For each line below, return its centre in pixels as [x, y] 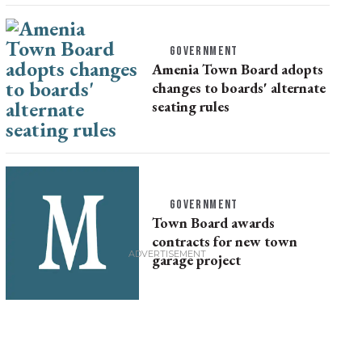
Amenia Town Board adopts [237, 69]
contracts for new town [224, 241]
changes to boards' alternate [238, 87]
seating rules [190, 106]
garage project [196, 260]
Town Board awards [213, 223]
